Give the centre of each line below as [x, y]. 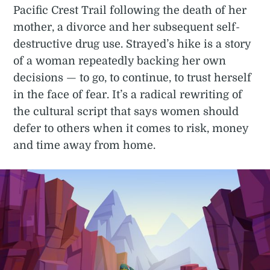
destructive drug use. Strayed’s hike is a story [132, 44]
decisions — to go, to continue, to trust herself [133, 77]
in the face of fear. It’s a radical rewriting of [128, 94]
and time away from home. [85, 145]
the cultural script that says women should [126, 111]
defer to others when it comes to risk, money [131, 128]
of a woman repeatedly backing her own [120, 61]
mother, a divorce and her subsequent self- [127, 27]
